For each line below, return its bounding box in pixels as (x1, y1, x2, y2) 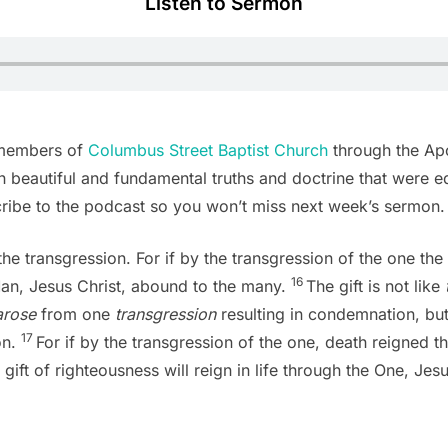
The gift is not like (305, 276, 445, 297)
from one (35, 304, 115, 325)
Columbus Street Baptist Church (87, 140, 328, 161)
